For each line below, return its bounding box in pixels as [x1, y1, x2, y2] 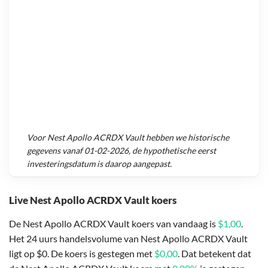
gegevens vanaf [27, 145, 84, 156]
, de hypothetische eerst [129, 145, 216, 156]
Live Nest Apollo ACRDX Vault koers [9, 193, 176, 206]
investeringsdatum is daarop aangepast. [27, 159, 172, 169]
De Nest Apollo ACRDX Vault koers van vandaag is [9, 217, 218, 229]
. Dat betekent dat [178, 247, 251, 259]
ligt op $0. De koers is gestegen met [9, 247, 154, 259]
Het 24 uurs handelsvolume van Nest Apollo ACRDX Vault [9, 232, 248, 244]
